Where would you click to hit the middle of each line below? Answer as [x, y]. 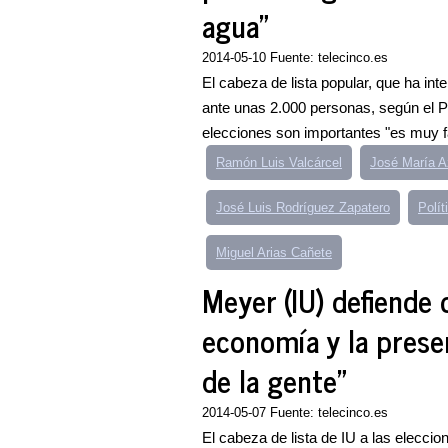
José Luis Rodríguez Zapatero [303, 207]
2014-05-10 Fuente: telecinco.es [295, 57]
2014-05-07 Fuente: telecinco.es [295, 412]
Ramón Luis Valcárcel [279, 162]
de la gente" [274, 380]
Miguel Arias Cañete [274, 252]
